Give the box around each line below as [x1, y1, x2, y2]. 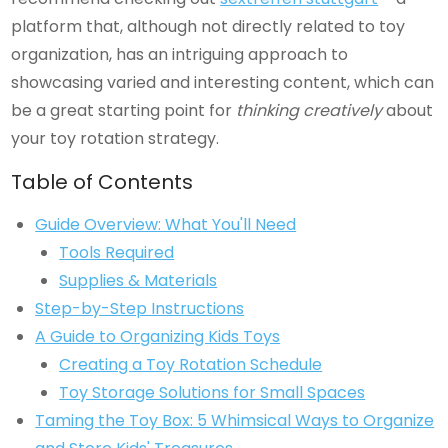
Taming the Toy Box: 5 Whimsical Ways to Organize [35, 409, 435, 432]
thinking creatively [236, 99, 383, 122]
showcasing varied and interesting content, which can [11, 71, 435, 94]
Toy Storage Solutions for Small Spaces [59, 381, 366, 404]
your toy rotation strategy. [11, 127, 220, 150]
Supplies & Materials [59, 269, 218, 292]
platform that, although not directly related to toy [11, 15, 406, 38]
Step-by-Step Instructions [35, 297, 245, 320]
